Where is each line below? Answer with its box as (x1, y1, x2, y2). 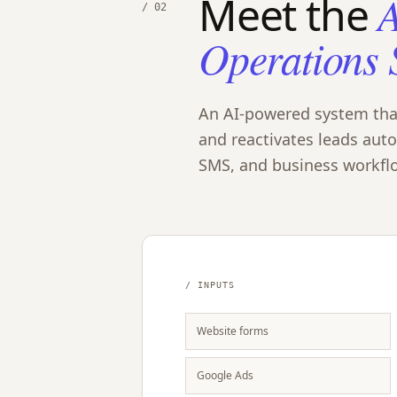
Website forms (197, 323, 269, 339)
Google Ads (197, 368, 253, 383)
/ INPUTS (185, 280, 235, 290)
